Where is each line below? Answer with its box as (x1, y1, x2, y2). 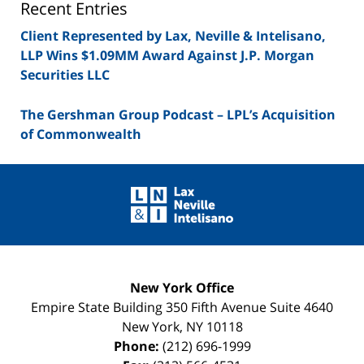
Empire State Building (31, 298, 166, 317)
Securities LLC (20, 66, 110, 84)
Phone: (113, 337, 162, 356)
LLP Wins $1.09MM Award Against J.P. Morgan (20, 46, 314, 65)
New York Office (130, 279, 234, 297)
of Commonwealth (20, 125, 141, 144)
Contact (181, 164, 229, 183)
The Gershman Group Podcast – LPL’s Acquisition (20, 106, 336, 124)
